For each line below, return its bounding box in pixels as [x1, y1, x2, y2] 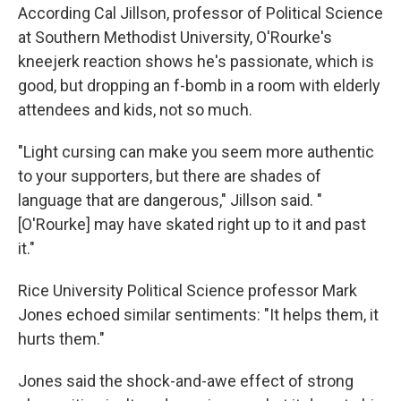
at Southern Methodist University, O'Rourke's [18, 28, 332, 47]
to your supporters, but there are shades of [18, 166, 321, 185]
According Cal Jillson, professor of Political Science [18, 4, 383, 22]
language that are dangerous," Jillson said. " [18, 191, 322, 209]
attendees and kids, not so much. [18, 100, 252, 119]
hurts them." [18, 329, 105, 348]
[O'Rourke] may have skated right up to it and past [18, 215, 366, 234]
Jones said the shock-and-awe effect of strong [18, 371, 354, 390]
